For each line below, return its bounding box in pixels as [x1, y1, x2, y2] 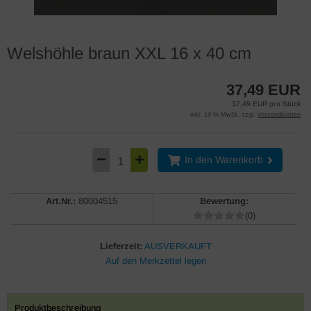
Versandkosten [258, 111, 301, 118]
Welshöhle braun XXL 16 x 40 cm [7, 44, 251, 62]
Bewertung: [200, 196, 249, 206]
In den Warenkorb [184, 154, 263, 166]
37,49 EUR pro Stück [232, 100, 301, 108]
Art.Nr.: [45, 196, 76, 206]
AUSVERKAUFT [144, 241, 212, 251]
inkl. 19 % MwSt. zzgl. [190, 111, 258, 118]
